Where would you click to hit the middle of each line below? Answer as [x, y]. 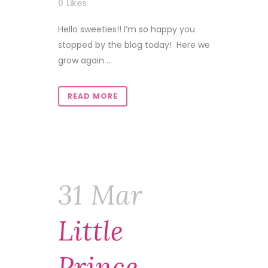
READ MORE [93, 96]
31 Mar [100, 195]
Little [91, 231]
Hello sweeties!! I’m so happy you [127, 29]
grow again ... [85, 60]
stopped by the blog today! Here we [134, 45]
